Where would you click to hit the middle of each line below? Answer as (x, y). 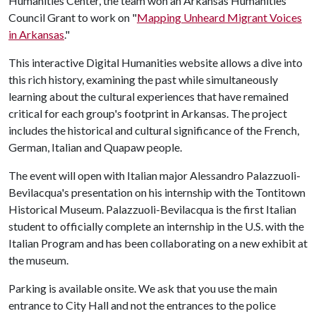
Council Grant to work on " (73, 17)
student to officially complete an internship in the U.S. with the (156, 226)
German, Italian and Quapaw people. (95, 147)
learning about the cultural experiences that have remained (148, 96)
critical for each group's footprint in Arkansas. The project (148, 113)
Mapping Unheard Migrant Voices (219, 17)
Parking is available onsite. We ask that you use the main (143, 288)
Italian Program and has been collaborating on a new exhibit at (158, 243)
